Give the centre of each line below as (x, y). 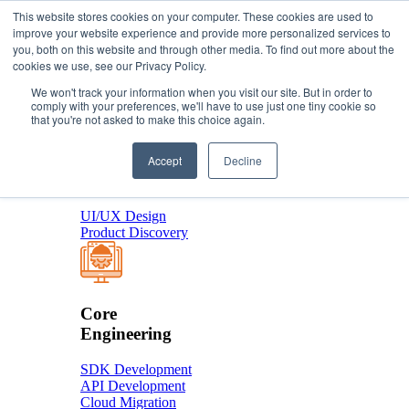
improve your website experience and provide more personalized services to (202, 32)
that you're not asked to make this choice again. (148, 119)
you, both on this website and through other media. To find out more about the (204, 49)
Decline (242, 160)
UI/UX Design (123, 216)
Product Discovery (134, 233)
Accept (164, 160)
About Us (72, 63)
